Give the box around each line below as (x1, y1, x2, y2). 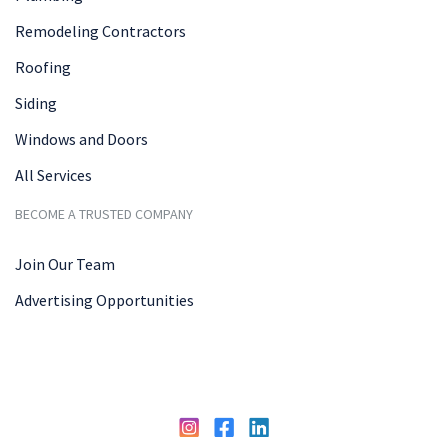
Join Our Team (15, 253, 115, 274)
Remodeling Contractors (15, 20, 186, 41)
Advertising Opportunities (15, 289, 194, 310)
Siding (15, 92, 57, 113)
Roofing (15, 56, 71, 77)
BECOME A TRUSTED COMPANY (15, 204, 193, 223)
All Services (15, 164, 92, 185)
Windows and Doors (15, 128, 148, 149)
